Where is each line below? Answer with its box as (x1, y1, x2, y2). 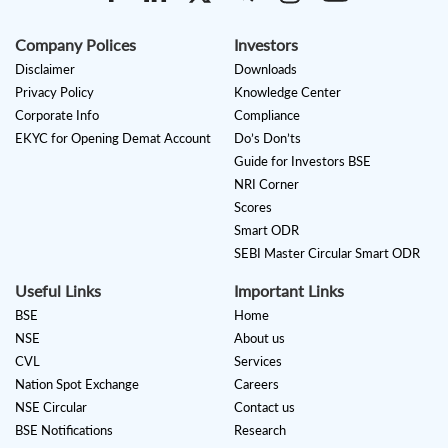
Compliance (234, 106, 300, 123)
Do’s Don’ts (234, 129, 301, 146)
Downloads (234, 60, 297, 77)
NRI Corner (234, 175, 299, 192)
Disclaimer (15, 60, 75, 77)
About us (234, 329, 285, 346)
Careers (234, 375, 279, 392)
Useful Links (15, 280, 101, 300)
